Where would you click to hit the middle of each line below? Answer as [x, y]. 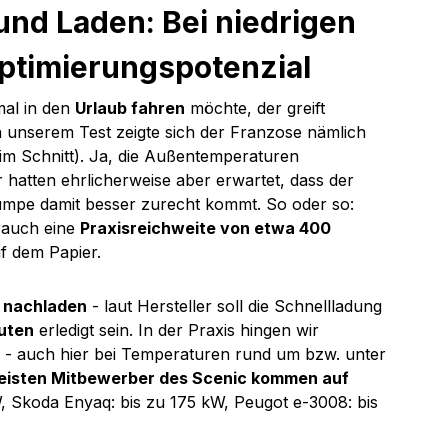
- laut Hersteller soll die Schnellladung [237, 306]
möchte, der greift [257, 108]
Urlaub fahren [130, 108]
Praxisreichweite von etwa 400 [207, 228]
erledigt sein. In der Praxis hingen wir [179, 330]
